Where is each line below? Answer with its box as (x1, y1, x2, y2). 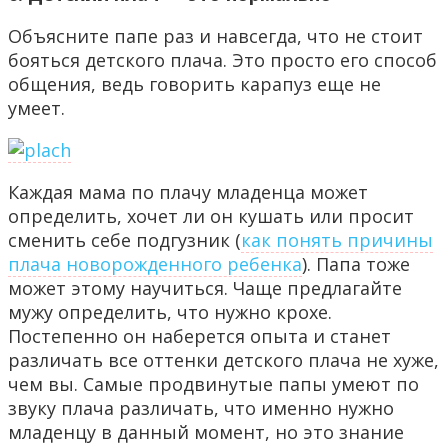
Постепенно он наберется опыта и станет (8, 324, 391, 349)
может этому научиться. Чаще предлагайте (8, 276, 402, 301)
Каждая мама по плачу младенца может (8, 180, 368, 205)
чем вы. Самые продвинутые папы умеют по (8, 372, 419, 397)
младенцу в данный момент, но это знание (8, 420, 404, 445)
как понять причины (241, 228, 433, 253)
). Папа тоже (302, 252, 410, 277)
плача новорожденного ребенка (8, 252, 302, 277)
